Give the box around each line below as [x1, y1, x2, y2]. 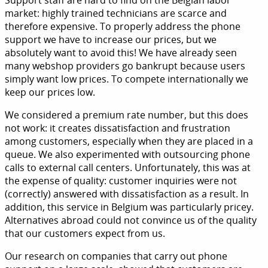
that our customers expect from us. [5, 227, 165, 240]
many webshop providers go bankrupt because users [5, 59, 245, 72]
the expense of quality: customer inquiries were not [5, 174, 237, 187]
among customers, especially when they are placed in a [5, 135, 253, 148]
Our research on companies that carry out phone [5, 249, 227, 263]
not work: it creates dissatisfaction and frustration [5, 121, 230, 135]
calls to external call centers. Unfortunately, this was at [5, 161, 251, 174]
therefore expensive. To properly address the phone [5, 20, 240, 33]
